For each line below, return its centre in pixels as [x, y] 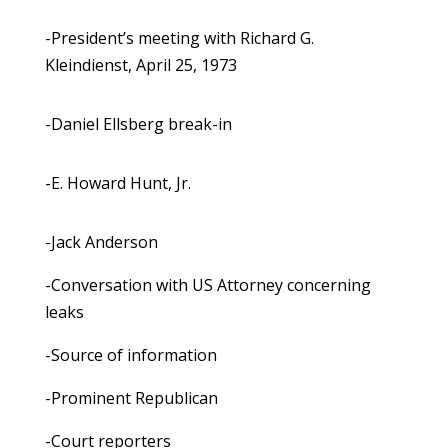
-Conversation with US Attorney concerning [207, 285]
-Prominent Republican [131, 398]
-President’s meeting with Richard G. [179, 38]
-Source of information [130, 355]
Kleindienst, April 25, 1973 [140, 65]
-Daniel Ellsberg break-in [138, 124]
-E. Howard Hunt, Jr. [117, 183]
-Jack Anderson [101, 242]
